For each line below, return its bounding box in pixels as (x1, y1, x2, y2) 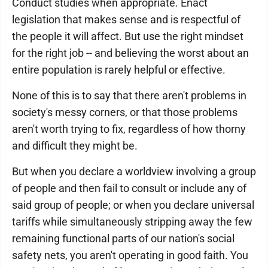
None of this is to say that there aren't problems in (12, 89, 246, 102)
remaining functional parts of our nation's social (12, 232, 234, 245)
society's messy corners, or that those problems (12, 106, 237, 118)
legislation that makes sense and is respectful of (12, 13, 240, 26)
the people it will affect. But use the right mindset (12, 30, 243, 42)
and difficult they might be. (12, 139, 138, 152)
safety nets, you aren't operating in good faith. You (12, 249, 248, 261)
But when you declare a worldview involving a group (12, 165, 256, 178)
